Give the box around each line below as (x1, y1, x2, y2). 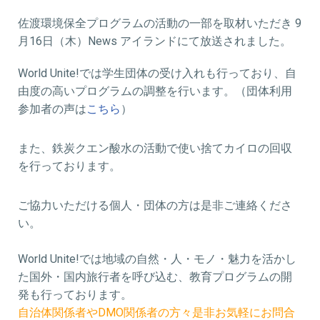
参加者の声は (18, 102, 86, 116)
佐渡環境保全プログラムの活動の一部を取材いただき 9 (18, 16, 301, 30)
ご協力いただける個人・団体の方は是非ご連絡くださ (18, 199, 292, 212)
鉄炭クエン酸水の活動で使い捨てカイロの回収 (52, 141, 292, 155)
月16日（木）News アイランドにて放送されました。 (18, 34, 291, 48)
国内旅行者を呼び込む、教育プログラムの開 (64, 270, 292, 284)
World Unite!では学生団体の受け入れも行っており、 (18, 66, 285, 80)
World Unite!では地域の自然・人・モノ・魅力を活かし (18, 252, 296, 266)
